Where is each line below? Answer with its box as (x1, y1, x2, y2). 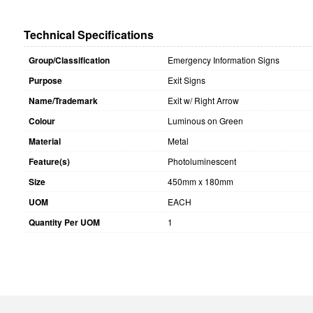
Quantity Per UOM (28, 216, 100, 229)
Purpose (28, 74, 62, 87)
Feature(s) (28, 155, 70, 168)
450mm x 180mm (167, 175, 233, 188)
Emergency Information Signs (167, 54, 279, 66)
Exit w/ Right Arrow (167, 94, 239, 107)
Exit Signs (167, 74, 205, 87)
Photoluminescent (167, 155, 236, 168)
